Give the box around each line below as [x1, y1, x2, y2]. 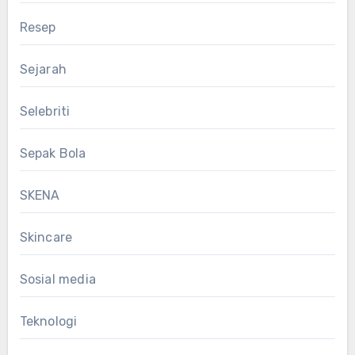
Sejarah [19, 61, 67, 77]
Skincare [19, 229, 73, 245]
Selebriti [19, 103, 71, 119]
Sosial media [19, 271, 96, 287]
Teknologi [19, 313, 78, 329]
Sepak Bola [19, 145, 86, 161]
